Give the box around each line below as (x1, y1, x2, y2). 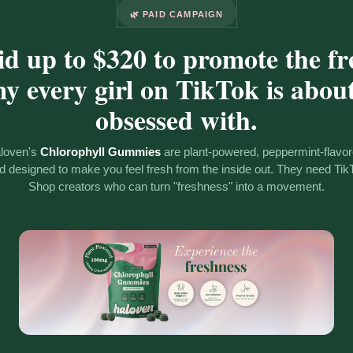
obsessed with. (95, 100, 258, 140)
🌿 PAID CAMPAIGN (129, 9, 224, 20)
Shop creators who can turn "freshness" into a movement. (28, 180, 325, 194)
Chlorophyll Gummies (39, 145, 161, 159)
